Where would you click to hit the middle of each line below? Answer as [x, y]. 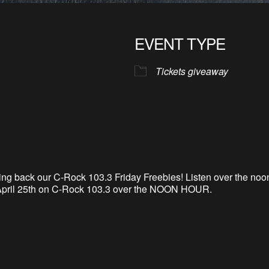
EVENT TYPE [180, 43]
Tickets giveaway [192, 71]
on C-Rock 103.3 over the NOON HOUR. [125, 189]
